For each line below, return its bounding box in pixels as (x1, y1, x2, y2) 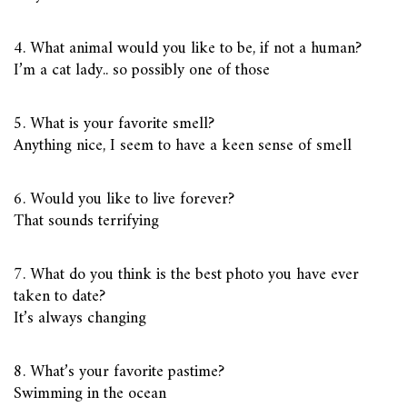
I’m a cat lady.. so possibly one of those (14, 55, 270, 84)
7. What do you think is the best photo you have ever (14, 260, 359, 289)
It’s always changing (14, 303, 146, 333)
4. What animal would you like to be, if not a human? (14, 34, 362, 63)
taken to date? (14, 282, 105, 311)
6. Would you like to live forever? (14, 184, 234, 213)
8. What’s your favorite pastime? (14, 357, 224, 386)
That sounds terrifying (14, 206, 159, 235)
